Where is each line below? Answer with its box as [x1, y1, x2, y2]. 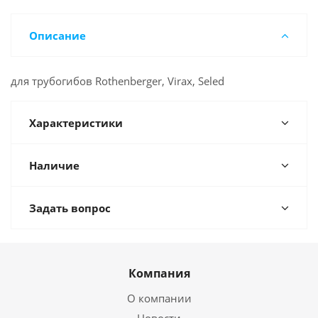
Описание [29, 28, 86, 43]
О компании [126, 291, 192, 305]
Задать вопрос [29, 201, 111, 215]
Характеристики [29, 116, 123, 130]
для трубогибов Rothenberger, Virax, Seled [11, 74, 224, 88]
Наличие [29, 158, 79, 172]
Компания [128, 265, 190, 281]
